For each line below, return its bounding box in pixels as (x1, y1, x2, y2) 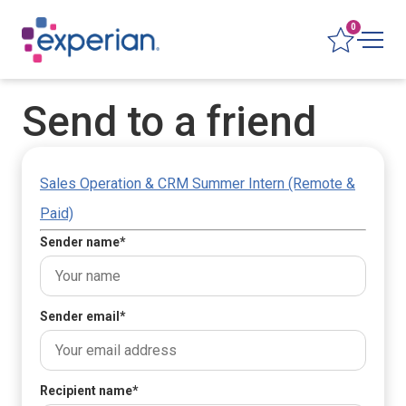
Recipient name (40, 383, 132, 398)
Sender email (40, 309, 120, 324)
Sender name (40, 235, 120, 249)
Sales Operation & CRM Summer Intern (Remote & (40, 175, 355, 192)
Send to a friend (22, 97, 316, 146)
